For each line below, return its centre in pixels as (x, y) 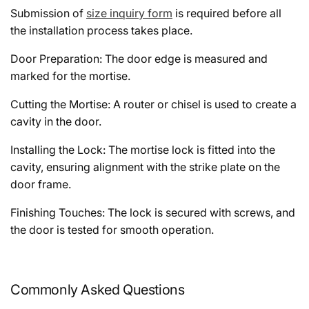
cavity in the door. (56, 122)
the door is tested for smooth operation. (112, 230)
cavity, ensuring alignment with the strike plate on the (145, 167)
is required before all (227, 13)
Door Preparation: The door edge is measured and (139, 59)
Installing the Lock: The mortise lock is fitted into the (143, 150)
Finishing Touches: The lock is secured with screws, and (153, 213)
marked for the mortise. (70, 76)
